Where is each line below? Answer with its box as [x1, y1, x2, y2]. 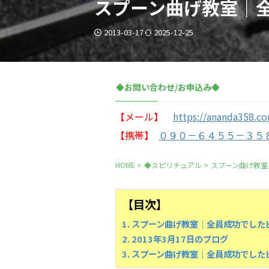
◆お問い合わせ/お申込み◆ [116, 81, 220, 93]
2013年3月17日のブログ [131, 232, 228, 245]
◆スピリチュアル [144, 160, 202, 170]
